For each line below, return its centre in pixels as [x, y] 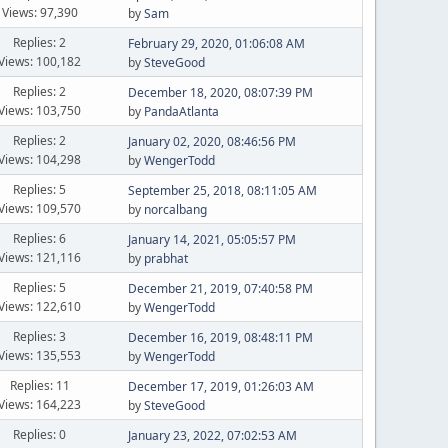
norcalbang [175, 209]
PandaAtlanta [181, 111]
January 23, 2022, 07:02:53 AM [212, 435]
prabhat [165, 258]
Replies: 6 [40, 238]
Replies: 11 [39, 385]
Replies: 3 [40, 336]
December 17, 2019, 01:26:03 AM [220, 386]
